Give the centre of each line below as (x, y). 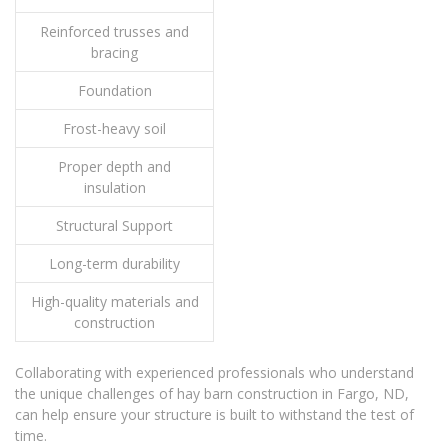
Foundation (114, 91)
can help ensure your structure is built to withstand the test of (214, 415)
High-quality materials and (114, 302)
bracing (114, 53)
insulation (114, 188)
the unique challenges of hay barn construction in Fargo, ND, (212, 394)
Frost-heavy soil (114, 129)
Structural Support (114, 226)
